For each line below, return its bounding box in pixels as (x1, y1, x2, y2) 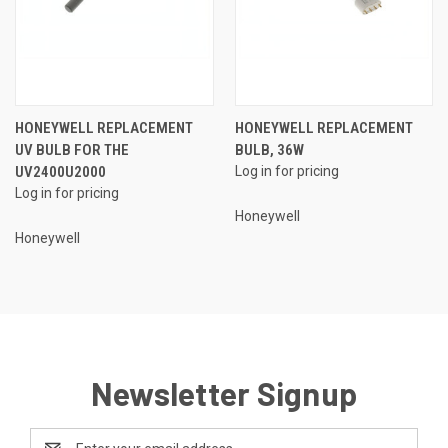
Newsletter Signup (90, 373, 358, 412)
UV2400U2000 (15, 162, 106, 181)
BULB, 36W (234, 140, 304, 159)
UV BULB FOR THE (15, 140, 129, 159)
